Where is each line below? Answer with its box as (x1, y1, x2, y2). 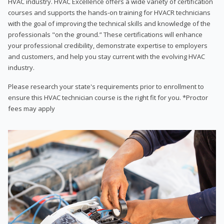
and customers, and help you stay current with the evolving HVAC (8, 51, 205, 61)
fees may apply (8, 103, 55, 113)
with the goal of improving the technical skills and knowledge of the (8, 18, 210, 28)
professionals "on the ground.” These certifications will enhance (8, 29, 202, 39)
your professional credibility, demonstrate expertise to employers (8, 40, 207, 50)
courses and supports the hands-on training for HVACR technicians (8, 7, 210, 17)
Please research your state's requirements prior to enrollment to (8, 81, 204, 91)
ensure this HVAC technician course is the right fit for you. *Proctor (8, 92, 208, 102)
